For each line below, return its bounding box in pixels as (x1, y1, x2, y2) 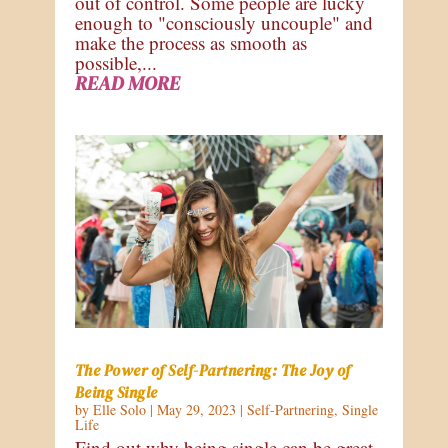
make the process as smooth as (74, 30, 307, 56)
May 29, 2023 (156, 399, 236, 419)
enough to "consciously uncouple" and (74, 10, 373, 36)
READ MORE (74, 70, 180, 97)
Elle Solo (92, 399, 146, 419)
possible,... (74, 50, 157, 76)
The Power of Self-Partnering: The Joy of (74, 359, 351, 381)
